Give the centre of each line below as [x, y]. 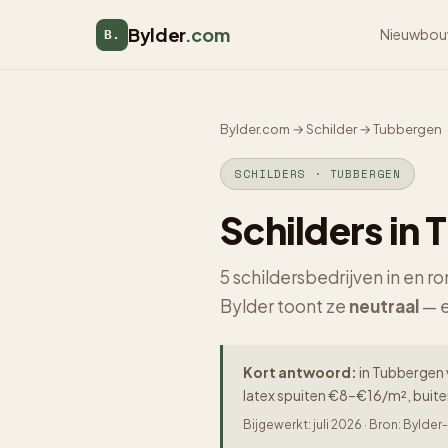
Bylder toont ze [284, 306]
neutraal [384, 306]
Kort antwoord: [300, 372]
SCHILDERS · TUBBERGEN [318, 174]
